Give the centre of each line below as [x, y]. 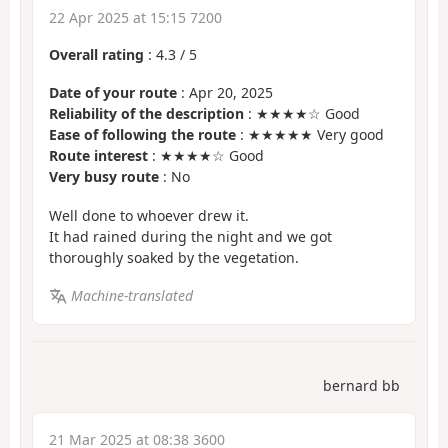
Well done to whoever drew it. [149, 215]
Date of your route [113, 93]
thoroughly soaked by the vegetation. [174, 257]
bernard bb [361, 385]
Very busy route [104, 177]
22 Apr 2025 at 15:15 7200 [135, 17]
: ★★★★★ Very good [310, 135]
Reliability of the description [146, 114]
